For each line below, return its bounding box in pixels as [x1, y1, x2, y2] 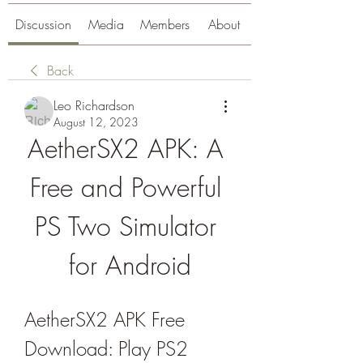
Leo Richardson [53, 96, 135, 114]
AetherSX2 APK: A [28, 131, 224, 166]
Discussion [15, 15, 71, 33]
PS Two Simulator [35, 209, 216, 244]
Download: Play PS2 [24, 335, 188, 361]
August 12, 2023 [53, 114, 139, 130]
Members [140, 15, 190, 33]
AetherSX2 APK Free [24, 306, 185, 332]
